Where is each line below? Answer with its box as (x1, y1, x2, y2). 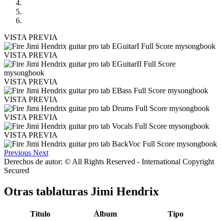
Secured (4, 166, 29, 175)
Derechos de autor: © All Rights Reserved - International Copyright (4, 157, 214, 166)
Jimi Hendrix (91, 184, 159, 198)
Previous (4, 148, 31, 157)
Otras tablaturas (4, 184, 91, 198)
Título (30, 209, 50, 218)
